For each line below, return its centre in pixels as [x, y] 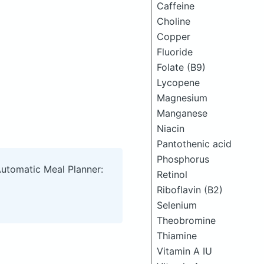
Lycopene [178, 82]
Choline [174, 21]
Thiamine [177, 235]
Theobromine [186, 220]
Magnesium [182, 98]
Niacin [171, 128]
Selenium [177, 205]
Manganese [182, 113]
